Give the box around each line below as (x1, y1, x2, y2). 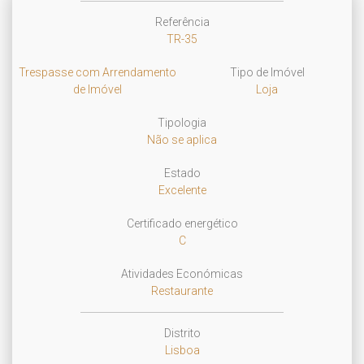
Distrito (163, 327, 201, 340)
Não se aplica (147, 133, 217, 146)
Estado (163, 167, 201, 180)
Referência (154, 15, 210, 28)
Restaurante (151, 284, 213, 297)
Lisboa (164, 344, 200, 357)
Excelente (158, 184, 206, 197)
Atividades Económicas (121, 267, 243, 280)
